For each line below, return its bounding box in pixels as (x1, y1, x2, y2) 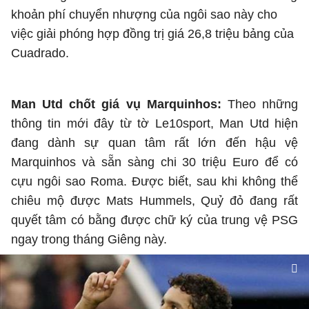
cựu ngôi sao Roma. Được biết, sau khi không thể (11, 175, 298, 188)
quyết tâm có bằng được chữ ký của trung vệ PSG (11, 213, 298, 227)
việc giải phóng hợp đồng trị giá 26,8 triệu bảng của (11, 27, 294, 41)
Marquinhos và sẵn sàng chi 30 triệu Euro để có (11, 155, 298, 169)
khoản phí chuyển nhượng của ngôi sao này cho (11, 8, 277, 21)
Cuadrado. (11, 46, 69, 60)
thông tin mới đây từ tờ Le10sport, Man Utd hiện (11, 117, 298, 130)
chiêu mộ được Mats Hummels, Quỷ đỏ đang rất (11, 194, 298, 208)
